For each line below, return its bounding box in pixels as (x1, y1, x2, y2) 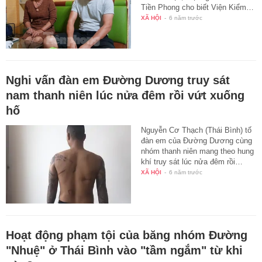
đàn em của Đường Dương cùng (141, 136, 253, 146)
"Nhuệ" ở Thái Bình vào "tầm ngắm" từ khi (6, 244, 243, 257)
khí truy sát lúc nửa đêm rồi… (141, 157, 243, 167)
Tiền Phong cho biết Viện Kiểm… (141, 2, 254, 12)
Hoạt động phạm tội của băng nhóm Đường (6, 229, 247, 242)
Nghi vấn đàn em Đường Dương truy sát (6, 74, 230, 87)
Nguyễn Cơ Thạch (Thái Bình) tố (141, 126, 252, 135)
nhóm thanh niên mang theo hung (141, 147, 254, 156)
